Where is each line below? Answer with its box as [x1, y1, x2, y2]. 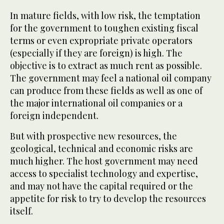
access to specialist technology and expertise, [10, 167, 198, 179]
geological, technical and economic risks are [10, 142, 193, 154]
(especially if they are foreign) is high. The [10, 46, 182, 59]
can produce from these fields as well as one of [10, 84, 202, 96]
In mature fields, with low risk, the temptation [10, 9, 200, 21]
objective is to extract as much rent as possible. [10, 59, 202, 71]
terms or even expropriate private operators [10, 34, 192, 46]
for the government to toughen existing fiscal [10, 21, 198, 34]
